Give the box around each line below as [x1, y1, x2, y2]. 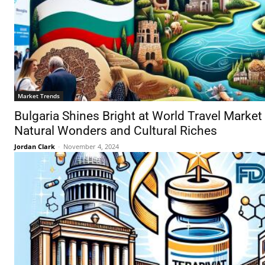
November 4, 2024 [63, 142, 119, 151]
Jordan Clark [14, 142, 55, 151]
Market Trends [18, 92, 60, 101]
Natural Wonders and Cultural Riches [14, 124, 217, 138]
